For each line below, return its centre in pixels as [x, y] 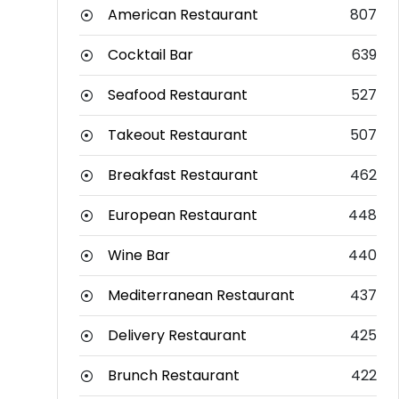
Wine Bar [139, 256]
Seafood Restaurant [178, 95]
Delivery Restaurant [177, 336]
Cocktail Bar [151, 55]
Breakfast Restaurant [183, 175]
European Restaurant [183, 216]
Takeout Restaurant [178, 135]
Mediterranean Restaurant [201, 296]
